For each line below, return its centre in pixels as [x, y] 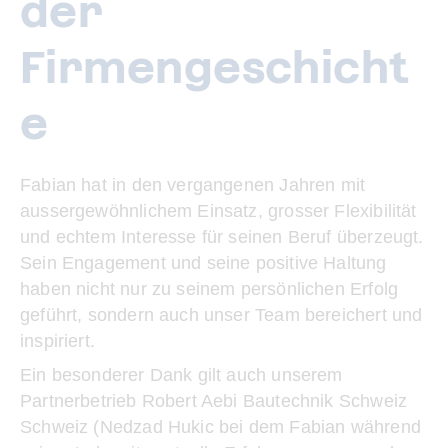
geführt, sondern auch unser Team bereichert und [221, 315]
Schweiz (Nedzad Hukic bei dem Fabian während [220, 427]
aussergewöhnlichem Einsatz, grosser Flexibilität [218, 211]
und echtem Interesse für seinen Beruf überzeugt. [222, 237]
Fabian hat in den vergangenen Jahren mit [193, 185]
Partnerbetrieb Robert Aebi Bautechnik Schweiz [214, 401]
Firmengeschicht [215, 67]
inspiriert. [57, 341]
